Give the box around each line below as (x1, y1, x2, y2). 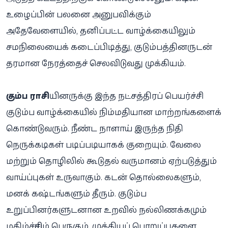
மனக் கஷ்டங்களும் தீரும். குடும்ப (6, 187, 147, 199)
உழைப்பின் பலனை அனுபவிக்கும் (6, 8, 151, 20)
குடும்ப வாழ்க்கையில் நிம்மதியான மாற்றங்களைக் (6, 106, 221, 118)
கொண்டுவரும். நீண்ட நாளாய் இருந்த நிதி (6, 122, 183, 134)
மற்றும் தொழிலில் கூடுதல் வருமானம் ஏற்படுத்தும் (6, 155, 217, 166)
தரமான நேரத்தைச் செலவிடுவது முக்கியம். (6, 57, 186, 69)
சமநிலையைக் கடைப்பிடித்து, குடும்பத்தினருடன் (6, 41, 212, 52)
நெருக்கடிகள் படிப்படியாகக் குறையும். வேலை (6, 138, 201, 150)
